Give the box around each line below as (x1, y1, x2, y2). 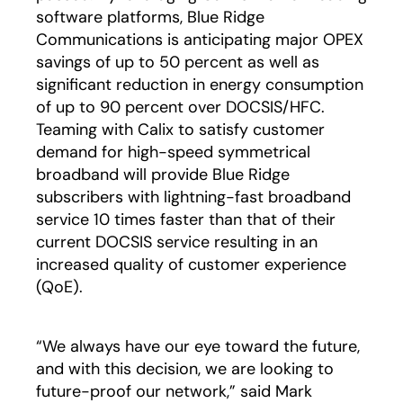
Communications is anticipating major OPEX (36, 29, 363, 50)
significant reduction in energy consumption (36, 74, 363, 95)
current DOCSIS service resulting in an (36, 231, 318, 253)
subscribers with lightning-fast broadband (36, 186, 351, 208)
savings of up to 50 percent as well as (36, 51, 319, 73)
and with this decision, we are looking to (36, 358, 334, 380)
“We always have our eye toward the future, (36, 336, 360, 357)
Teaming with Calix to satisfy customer (36, 119, 325, 140)
